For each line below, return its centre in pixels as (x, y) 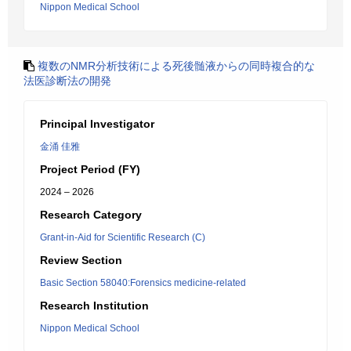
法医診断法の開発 (67, 81)
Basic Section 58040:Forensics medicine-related (143, 283)
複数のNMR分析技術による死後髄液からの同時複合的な (176, 66)
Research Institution (94, 306)
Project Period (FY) (90, 169)
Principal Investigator (97, 124)
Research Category (91, 215)
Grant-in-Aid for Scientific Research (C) (123, 237)
